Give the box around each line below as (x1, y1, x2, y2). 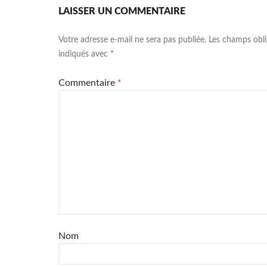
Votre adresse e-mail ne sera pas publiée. (58, 36, 206, 44)
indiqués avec (58, 50, 110, 58)
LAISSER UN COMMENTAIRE (58, 7, 185, 16)
